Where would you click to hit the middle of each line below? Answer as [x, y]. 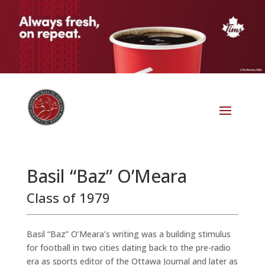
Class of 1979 [68, 198]
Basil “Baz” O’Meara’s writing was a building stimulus [128, 234]
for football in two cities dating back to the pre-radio [128, 248]
